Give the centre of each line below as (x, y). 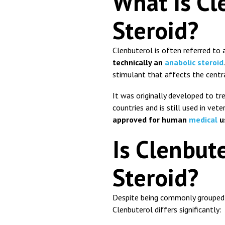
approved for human (151, 120)
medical (203, 120)
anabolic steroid (194, 63)
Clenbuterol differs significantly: (167, 210)
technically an (139, 63)
